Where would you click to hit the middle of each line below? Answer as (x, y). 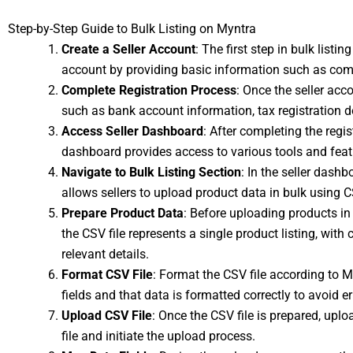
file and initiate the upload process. (158, 336)
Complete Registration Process (149, 90)
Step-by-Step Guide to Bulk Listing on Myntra (132, 29)
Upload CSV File (107, 316)
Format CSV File (107, 275)
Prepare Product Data (123, 213)
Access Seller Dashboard (132, 131)
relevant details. (105, 254)
